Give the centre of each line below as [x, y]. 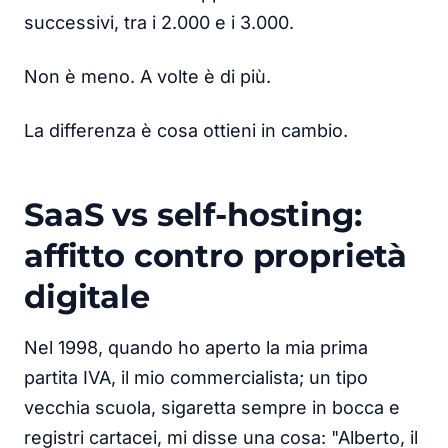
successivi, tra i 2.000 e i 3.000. [159, 22]
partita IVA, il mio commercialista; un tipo [196, 377]
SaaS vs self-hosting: [193, 214]
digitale [87, 296]
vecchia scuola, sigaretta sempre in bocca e [212, 407]
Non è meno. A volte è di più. [147, 76]
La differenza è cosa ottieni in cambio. [186, 130]
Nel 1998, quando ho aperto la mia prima [196, 347]
